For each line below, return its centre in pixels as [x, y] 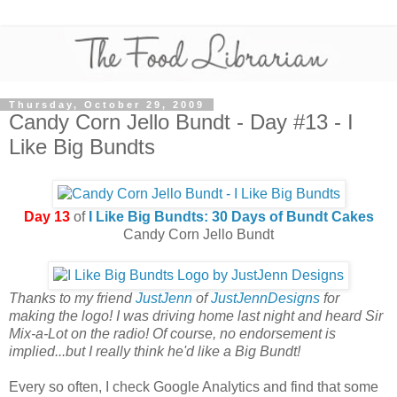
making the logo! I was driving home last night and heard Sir [196, 316]
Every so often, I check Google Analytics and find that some [194, 387]
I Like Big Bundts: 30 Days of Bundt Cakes [231, 217]
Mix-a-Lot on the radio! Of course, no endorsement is [172, 334]
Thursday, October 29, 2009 [107, 104]
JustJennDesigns [265, 299]
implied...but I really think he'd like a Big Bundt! [155, 352]
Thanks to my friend [72, 299]
